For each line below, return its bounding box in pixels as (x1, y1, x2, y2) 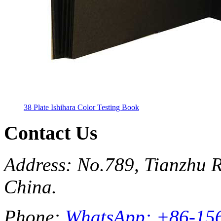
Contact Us (4, 121, 98, 144)
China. (4, 176, 57, 198)
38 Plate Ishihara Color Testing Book (24, 103, 139, 111)
